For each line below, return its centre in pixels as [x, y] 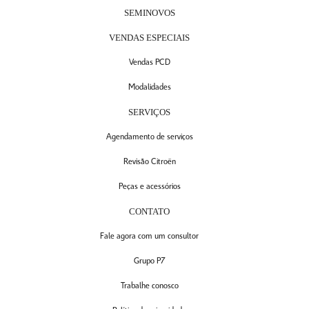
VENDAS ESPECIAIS [149, 38]
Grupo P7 [149, 261]
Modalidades [149, 87]
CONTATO [149, 211]
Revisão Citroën [149, 162]
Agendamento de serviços [149, 137]
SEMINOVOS [149, 13]
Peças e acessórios [149, 187]
